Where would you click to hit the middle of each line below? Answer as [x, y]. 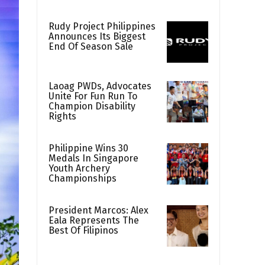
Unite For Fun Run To [93, 96]
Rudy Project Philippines [102, 27]
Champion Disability [92, 106]
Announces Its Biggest [97, 37]
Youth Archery [79, 169]
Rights [62, 117]
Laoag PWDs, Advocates [100, 86]
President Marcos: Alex [98, 211]
